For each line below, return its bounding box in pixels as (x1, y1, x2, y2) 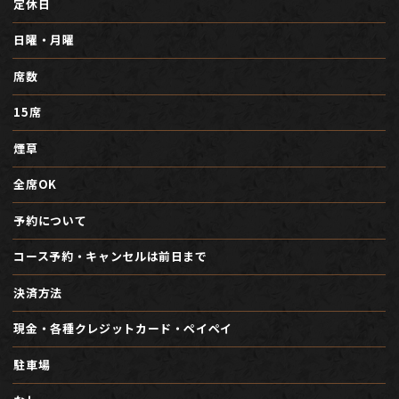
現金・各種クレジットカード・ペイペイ (13, 320, 233, 338)
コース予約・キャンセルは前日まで (13, 248, 208, 265)
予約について (13, 211, 87, 229)
